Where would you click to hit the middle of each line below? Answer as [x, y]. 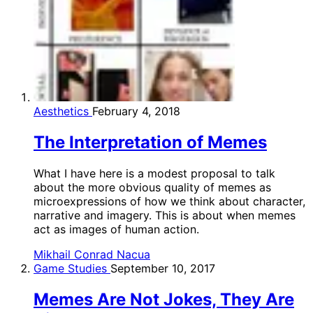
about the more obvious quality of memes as [152, 187]
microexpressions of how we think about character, [169, 201]
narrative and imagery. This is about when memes [165, 215]
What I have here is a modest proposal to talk [154, 173]
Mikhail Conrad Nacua [92, 254]
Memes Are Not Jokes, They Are [164, 299]
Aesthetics [63, 111]
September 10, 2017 [163, 268]
